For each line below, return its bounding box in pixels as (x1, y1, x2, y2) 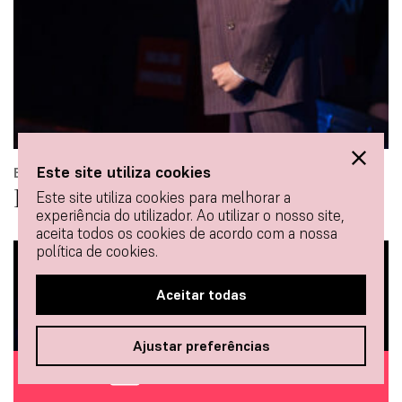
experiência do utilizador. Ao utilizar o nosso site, (36, 205, 345, 225)
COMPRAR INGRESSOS (140, 367, 297, 385)
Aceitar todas (155, 285, 247, 303)
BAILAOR (13, 163, 79, 182)
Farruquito (13, 179, 129, 217)
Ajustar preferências (132, 336, 270, 354)
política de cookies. (36, 241, 158, 261)
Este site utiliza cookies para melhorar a (36, 188, 291, 207)
